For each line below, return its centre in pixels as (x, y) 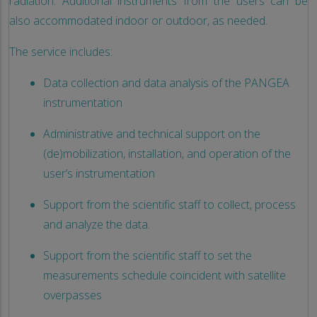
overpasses (73, 295)
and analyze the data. (97, 224)
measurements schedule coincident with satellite (165, 275)
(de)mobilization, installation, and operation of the (167, 153)
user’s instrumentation (99, 173)
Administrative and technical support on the (152, 133)
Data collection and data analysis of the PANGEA (166, 82)
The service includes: (61, 51)
